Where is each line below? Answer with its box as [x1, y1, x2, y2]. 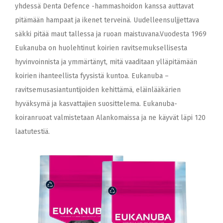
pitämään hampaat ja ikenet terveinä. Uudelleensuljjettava [15, 16, 199, 24]
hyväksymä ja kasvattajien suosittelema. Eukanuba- [15, 100, 177, 108]
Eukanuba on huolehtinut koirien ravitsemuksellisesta [15, 44, 187, 52]
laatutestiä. [15, 127, 50, 136]
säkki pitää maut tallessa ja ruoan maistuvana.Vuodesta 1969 [15, 30, 207, 38]
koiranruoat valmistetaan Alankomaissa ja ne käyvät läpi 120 [15, 113, 206, 122]
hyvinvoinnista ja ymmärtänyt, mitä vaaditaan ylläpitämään [15, 58, 197, 66]
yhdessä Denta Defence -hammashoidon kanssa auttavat [15, 2, 194, 10]
